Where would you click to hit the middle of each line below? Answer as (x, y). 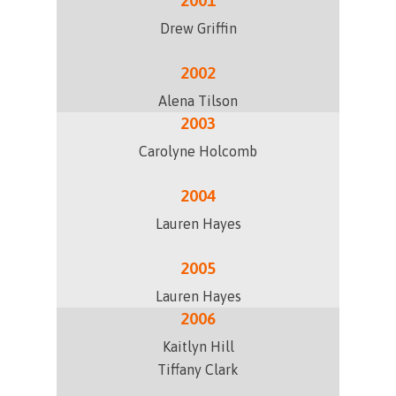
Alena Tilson (198, 101)
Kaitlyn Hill (198, 346)
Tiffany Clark (198, 369)
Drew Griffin (198, 28)
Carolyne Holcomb (198, 151)
